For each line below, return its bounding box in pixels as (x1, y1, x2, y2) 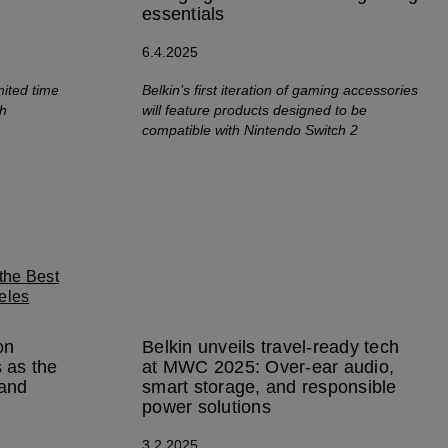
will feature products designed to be (142, 102, 367, 118)
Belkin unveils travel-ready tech (142, 337, 399, 357)
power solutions (142, 397, 271, 417)
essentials (142, 4, 225, 24)
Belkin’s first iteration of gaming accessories (142, 82, 418, 98)
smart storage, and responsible (142, 377, 397, 397)
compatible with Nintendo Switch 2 (142, 122, 358, 138)
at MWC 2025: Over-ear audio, (142, 357, 394, 377)
